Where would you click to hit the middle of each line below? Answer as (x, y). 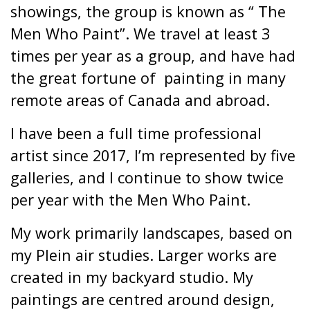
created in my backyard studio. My (132, 277)
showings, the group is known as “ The (148, 11)
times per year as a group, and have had (153, 56)
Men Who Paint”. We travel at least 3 (140, 34)
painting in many (225, 78)
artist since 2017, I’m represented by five (153, 155)
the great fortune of (83, 78)
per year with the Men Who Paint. (130, 200)
